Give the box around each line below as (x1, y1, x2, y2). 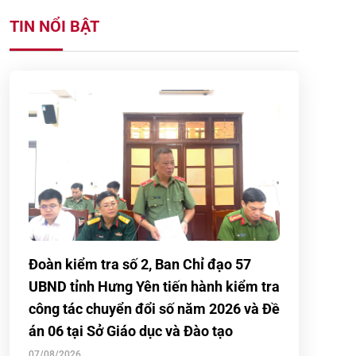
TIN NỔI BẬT (10, 17, 99, 36)
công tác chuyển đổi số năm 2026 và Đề (29, 300, 280, 317)
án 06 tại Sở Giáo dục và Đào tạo (29, 323, 233, 339)
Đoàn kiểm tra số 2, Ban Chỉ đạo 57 (29, 256, 251, 273)
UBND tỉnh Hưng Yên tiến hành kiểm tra (29, 278, 280, 295)
